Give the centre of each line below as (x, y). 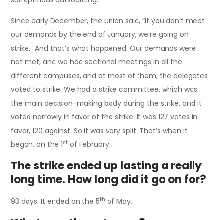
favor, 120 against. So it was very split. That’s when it (99, 130)
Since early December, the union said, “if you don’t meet (108, 20)
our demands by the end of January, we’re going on (100, 34)
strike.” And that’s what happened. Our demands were (104, 48)
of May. (119, 201)
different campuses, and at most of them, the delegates (110, 75)
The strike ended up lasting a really (107, 165)
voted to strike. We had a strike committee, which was (104, 89)
